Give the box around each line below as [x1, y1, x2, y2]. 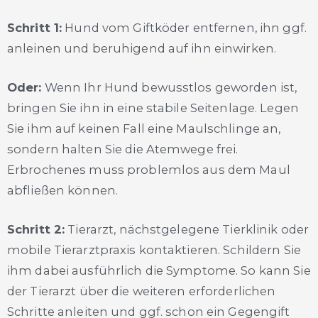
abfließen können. [7, 182, 119, 197]
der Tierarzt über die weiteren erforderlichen [7, 284, 276, 299]
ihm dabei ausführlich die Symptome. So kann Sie [7, 263, 311, 278]
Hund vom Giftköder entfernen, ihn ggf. [62, 20, 307, 35]
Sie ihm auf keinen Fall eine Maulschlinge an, [7, 121, 281, 136]
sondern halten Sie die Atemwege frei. [7, 141, 238, 156]
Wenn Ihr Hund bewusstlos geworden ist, [41, 79, 297, 94]
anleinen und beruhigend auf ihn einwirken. [7, 40, 277, 55]
